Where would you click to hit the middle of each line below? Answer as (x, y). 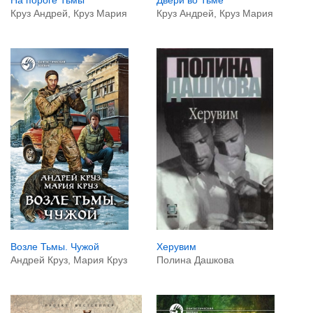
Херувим (176, 246)
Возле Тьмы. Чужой (55, 246)
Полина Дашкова (195, 260)
